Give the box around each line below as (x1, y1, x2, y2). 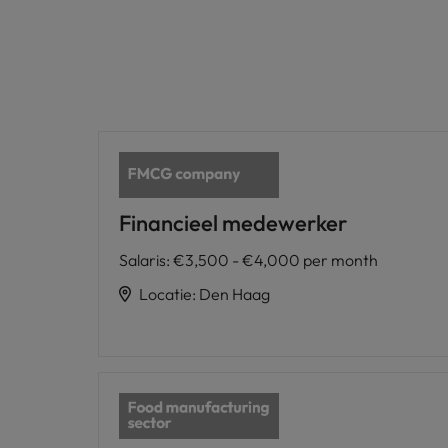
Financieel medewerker (119, 208, 347, 237)
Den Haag (199, 283, 270, 304)
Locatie (139, 283, 192, 304)
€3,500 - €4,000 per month (173, 249, 378, 270)
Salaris (119, 249, 166, 270)
